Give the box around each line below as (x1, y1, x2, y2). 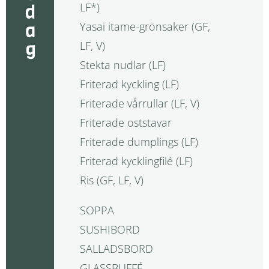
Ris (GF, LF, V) (79, 173, 144, 188)
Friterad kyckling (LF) (79, 77, 179, 92)
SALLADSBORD (79, 241, 153, 256)
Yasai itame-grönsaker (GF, (79, 19, 210, 34)
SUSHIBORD (79, 222, 140, 237)
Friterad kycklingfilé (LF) (79, 154, 193, 169)
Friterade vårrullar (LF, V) (79, 96, 199, 111)
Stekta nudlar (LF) (79, 58, 166, 73)
